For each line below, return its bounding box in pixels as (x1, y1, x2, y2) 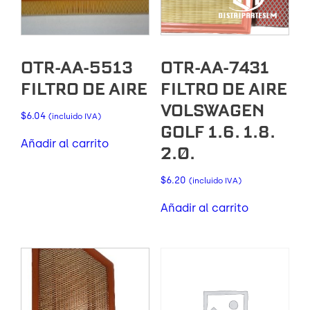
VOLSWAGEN (160, 100, 264, 122)
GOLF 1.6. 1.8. (160, 121, 275, 143)
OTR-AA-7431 (160, 57, 269, 79)
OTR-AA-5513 (21, 57, 133, 79)
